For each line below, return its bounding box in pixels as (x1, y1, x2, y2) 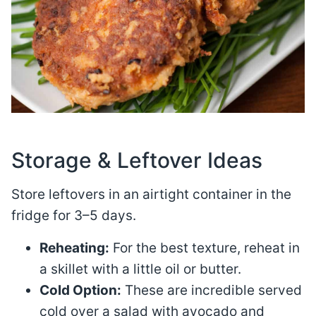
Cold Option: (39, 282, 121, 298)
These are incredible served (121, 282, 302, 298)
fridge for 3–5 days (11, 207, 133, 224)
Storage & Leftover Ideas (11, 147, 262, 173)
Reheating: (39, 240, 109, 256)
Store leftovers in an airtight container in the (11, 186, 291, 202)
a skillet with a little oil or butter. (39, 261, 241, 277)
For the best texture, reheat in (109, 240, 300, 256)
